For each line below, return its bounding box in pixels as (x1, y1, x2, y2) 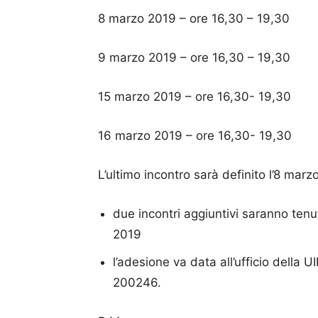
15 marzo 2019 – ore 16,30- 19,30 (98, 89, 291, 104)
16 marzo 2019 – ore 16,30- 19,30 (98, 128, 292, 143)
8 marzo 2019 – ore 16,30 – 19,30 (98, 11, 290, 26)
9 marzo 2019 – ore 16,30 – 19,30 (98, 50, 290, 65)
